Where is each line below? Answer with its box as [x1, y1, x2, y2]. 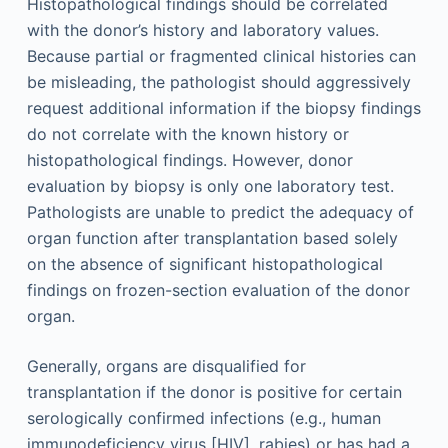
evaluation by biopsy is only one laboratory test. [26, 175, 394, 196]
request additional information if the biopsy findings [26, 97, 421, 118]
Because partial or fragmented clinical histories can [26, 45, 416, 66]
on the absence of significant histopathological [26, 253, 383, 274]
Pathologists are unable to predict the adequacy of [26, 201, 414, 222]
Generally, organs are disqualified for [26, 355, 306, 376]
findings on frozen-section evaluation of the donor [26, 279, 410, 300]
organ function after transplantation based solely [26, 227, 398, 248]
